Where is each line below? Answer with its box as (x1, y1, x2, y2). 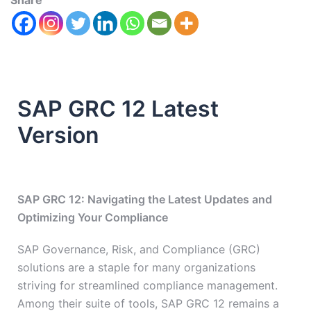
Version (17, 121, 99, 149)
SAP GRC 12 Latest (17, 95, 219, 123)
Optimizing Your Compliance (17, 210, 168, 225)
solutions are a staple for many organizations (17, 260, 255, 275)
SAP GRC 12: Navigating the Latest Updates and (17, 192, 272, 207)
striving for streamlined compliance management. (17, 278, 278, 293)
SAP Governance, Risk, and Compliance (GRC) (17, 242, 260, 257)
